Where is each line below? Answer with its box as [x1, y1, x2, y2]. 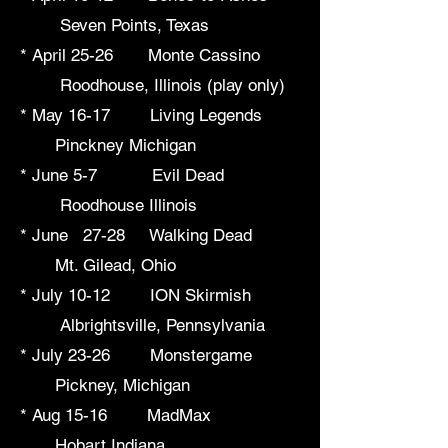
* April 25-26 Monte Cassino [20, 45, 295, 66]
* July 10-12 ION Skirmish [20, 285, 296, 306]
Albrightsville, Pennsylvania [20, 315, 265, 336]
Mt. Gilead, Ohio [20, 255, 176, 276]
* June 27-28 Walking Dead [20, 225, 297, 246]
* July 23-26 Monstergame [20, 345, 297, 366]
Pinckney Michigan [20, 135, 196, 156]
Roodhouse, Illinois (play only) [20, 75, 285, 96]
